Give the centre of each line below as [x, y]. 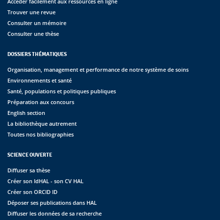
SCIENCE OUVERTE [30, 155]
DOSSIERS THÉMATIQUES [37, 54]
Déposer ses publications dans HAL [52, 203]
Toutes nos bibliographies [41, 135]
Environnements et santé [40, 81]
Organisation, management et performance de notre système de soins [98, 70]
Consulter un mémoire [37, 23]
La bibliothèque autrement [42, 124]
